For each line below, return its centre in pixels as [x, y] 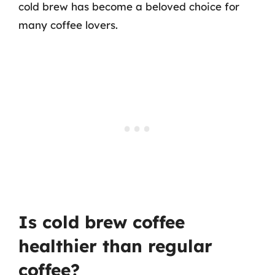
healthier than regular [115, 246]
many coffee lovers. [68, 25]
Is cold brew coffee [102, 222]
